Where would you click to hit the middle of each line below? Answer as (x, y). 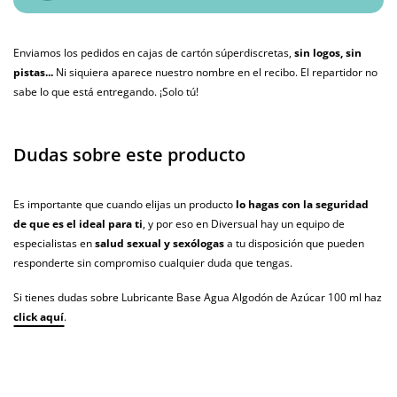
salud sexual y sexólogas (160, 244)
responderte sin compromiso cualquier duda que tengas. (153, 263)
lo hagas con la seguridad (302, 205)
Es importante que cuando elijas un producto (125, 205)
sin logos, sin (328, 53)
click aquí (39, 317)
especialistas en (54, 244)
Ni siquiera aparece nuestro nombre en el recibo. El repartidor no (215, 73)
